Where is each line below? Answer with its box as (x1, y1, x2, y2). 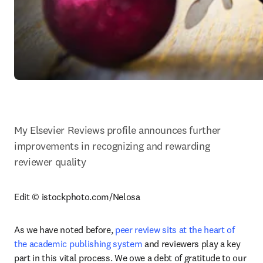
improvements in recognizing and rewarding (14, 139, 210, 153)
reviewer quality (14, 155, 86, 168)
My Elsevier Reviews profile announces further (14, 123, 221, 137)
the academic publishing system (14, 238, 143, 249)
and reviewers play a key (142, 238, 241, 249)
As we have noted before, (14, 224, 115, 235)
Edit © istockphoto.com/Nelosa (14, 191, 140, 203)
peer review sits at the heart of (115, 224, 235, 235)
